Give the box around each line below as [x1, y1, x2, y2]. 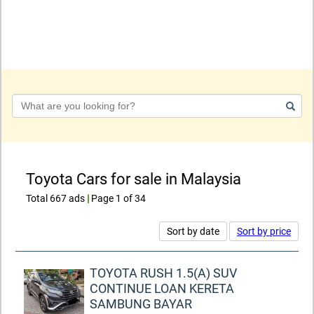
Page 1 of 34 [89, 192, 146, 204]
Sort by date [167, 226, 219, 238]
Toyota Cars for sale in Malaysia [26, 170, 241, 188]
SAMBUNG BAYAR [90, 296, 192, 312]
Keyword [11, 93, 54, 107]
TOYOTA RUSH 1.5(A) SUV [90, 266, 237, 281]
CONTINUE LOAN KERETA [90, 281, 234, 296]
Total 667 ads [26, 192, 87, 204]
